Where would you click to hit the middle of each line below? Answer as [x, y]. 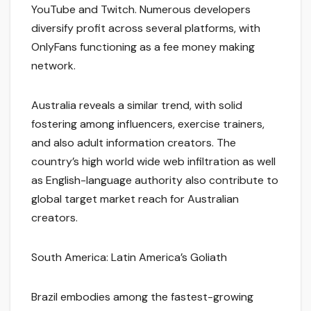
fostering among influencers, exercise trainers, [148, 124]
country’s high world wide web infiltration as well [153, 162]
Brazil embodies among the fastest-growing [142, 297]
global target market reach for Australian [135, 199]
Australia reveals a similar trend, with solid [137, 106]
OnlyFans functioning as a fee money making [143, 47]
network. [53, 66]
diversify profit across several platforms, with [146, 28]
